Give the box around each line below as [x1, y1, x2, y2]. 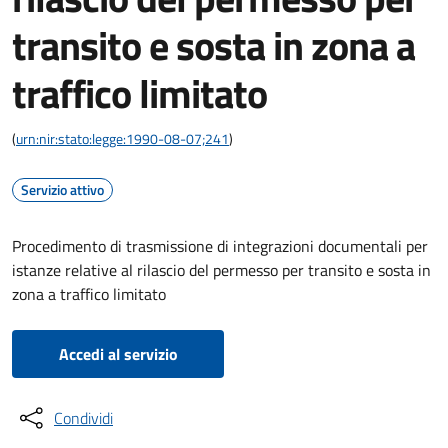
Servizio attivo [21, 179, 104, 200]
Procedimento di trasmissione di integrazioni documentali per [12, 234, 428, 258]
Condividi [54, 406, 113, 430]
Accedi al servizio [58, 342, 178, 366]
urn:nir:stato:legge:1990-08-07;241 [16, 128, 229, 149]
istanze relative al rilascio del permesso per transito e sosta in [12, 258, 431, 282]
